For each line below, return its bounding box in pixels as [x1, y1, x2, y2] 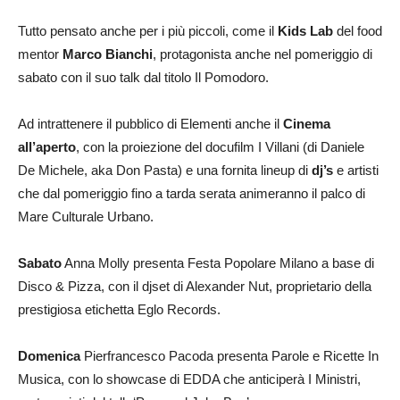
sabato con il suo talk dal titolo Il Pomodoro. [18, 69, 269, 85]
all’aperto [18, 138, 76, 154]
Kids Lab [278, 22, 333, 38]
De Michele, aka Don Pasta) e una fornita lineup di [18, 162, 308, 178]
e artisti [333, 162, 379, 178]
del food [333, 22, 382, 38]
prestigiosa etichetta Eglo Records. [18, 301, 221, 317]
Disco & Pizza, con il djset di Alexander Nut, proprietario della [18, 278, 371, 294]
